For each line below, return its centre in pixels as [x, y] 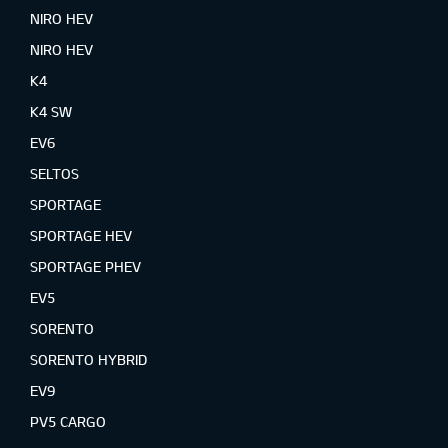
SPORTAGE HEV [81, 235]
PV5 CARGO [68, 421]
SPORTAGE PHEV [85, 266]
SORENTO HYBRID [88, 359]
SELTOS [54, 173]
